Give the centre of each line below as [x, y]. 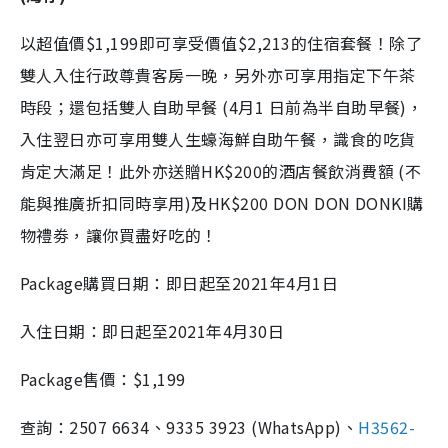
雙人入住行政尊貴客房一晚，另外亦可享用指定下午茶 [218, 74]
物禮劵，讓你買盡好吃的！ [119, 234]
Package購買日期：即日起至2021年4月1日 [179, 282]
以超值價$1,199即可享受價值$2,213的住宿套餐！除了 [221, 42]
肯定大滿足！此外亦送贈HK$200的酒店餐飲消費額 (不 [221, 170]
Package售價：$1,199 [103, 378]
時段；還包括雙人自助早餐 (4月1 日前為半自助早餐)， [222, 106]
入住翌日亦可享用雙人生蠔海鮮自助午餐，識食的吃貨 [218, 138]
